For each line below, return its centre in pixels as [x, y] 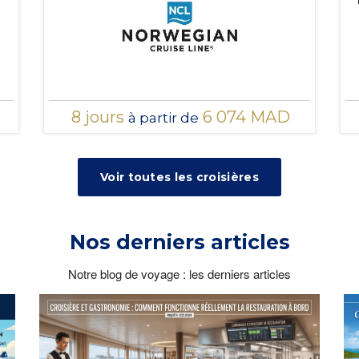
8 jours [99, 117]
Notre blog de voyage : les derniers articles [179, 273]
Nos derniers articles [179, 242]
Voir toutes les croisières [179, 177]
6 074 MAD [244, 117]
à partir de [163, 117]
